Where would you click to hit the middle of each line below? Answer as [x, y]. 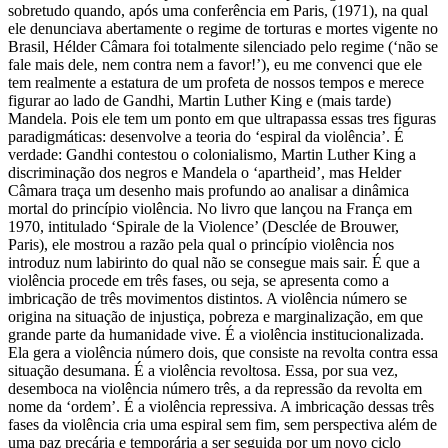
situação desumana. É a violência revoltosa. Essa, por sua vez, [203, 370]
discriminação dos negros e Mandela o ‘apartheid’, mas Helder [204, 172]
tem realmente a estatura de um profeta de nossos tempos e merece [216, 82]
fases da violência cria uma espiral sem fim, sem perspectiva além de [222, 424]
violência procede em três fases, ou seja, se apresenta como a [198, 280]
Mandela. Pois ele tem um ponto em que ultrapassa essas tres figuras [222, 118]
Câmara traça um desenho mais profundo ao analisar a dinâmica [208, 190]
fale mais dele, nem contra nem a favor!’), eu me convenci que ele [215, 64]
